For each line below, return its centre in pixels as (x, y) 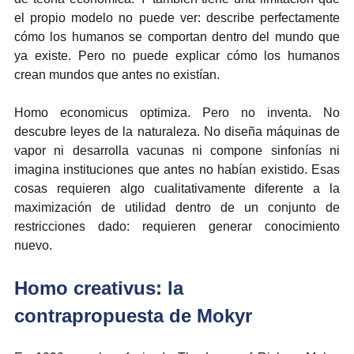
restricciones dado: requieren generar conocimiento (177, 226)
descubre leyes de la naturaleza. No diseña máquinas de (177, 131)
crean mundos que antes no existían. (117, 74)
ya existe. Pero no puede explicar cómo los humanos (177, 55)
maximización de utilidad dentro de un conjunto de (177, 207)
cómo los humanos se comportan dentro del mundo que (177, 36)
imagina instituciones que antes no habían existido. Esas (177, 169)
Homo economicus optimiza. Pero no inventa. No (177, 112)
